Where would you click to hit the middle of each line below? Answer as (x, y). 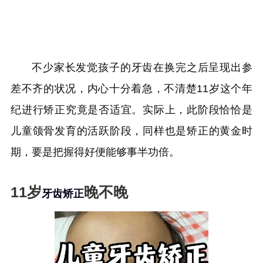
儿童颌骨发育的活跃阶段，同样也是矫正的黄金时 (131, 131)
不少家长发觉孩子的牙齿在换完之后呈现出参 (142, 68)
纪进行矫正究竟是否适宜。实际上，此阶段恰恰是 (131, 110)
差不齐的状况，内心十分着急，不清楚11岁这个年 (131, 89)
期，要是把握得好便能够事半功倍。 (95, 152)
